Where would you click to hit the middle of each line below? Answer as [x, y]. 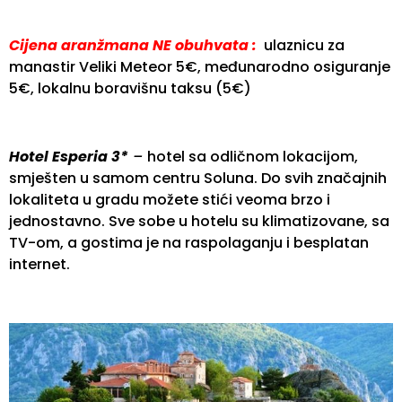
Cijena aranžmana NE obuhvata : [135, 45]
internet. [39, 265]
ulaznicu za [302, 45]
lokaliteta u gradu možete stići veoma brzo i [170, 200]
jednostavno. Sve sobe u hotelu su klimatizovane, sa [199, 222]
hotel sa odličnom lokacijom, [253, 157]
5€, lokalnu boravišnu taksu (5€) [130, 88]
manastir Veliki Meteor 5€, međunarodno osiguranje [200, 66]
